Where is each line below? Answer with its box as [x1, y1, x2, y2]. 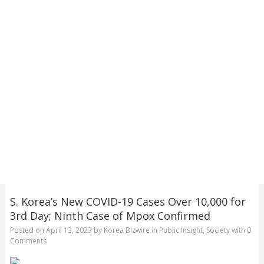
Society [206, 225, 230, 236]
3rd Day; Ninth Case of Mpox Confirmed [9, 208, 210, 223]
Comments [9, 236, 47, 246]
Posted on [9, 225, 46, 236]
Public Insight [159, 225, 203, 236]
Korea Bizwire [103, 225, 150, 236]
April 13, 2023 [45, 225, 92, 236]
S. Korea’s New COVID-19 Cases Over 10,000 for [9, 194, 246, 209]
